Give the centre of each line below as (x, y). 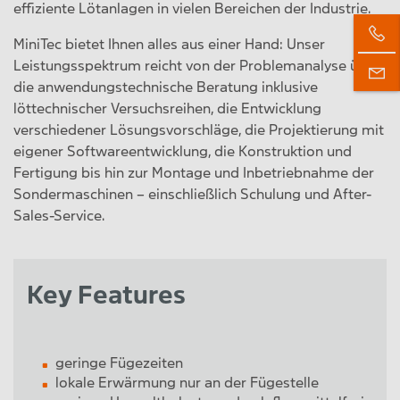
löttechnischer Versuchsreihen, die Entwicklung (167, 108)
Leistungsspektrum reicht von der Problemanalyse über (197, 66)
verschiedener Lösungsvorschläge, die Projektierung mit (199, 130)
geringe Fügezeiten (119, 363)
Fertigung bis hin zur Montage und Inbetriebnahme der (194, 173)
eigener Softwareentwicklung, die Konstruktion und (183, 151)
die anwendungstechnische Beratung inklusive (166, 87)
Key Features (106, 296)
